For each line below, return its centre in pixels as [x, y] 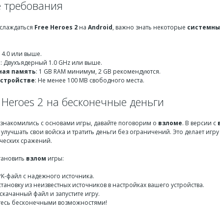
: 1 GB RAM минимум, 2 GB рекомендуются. [98, 71]
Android [100, 27]
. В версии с [200, 123]
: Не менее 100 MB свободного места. [90, 80]
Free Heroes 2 [56, 27]
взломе [170, 123]
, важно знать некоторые [150, 27]
